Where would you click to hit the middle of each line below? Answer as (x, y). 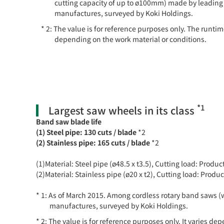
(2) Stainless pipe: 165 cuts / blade (93, 142)
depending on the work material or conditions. (130, 39)
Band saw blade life (69, 121)
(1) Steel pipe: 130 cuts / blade (86, 132)
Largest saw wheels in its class (123, 110)
